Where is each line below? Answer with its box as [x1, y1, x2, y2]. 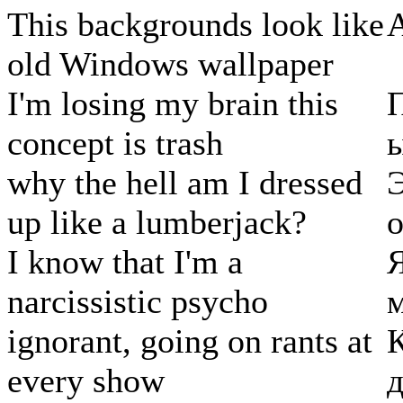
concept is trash [7, 124, 223, 163]
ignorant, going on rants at [7, 322, 372, 361]
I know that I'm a [7, 243, 243, 282]
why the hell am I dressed [7, 164, 363, 202]
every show [7, 362, 165, 400]
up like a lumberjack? [7, 203, 307, 242]
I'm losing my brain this [7, 85, 338, 123]
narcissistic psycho [7, 282, 268, 321]
